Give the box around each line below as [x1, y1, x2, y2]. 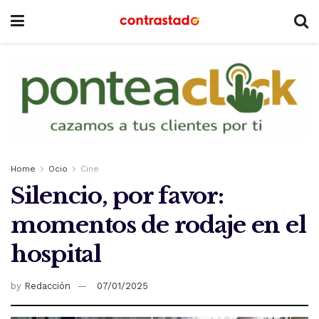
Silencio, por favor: [11, 182, 224, 211]
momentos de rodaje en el [11, 211, 306, 240]
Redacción [24, 281, 70, 291]
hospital [11, 240, 101, 269]
